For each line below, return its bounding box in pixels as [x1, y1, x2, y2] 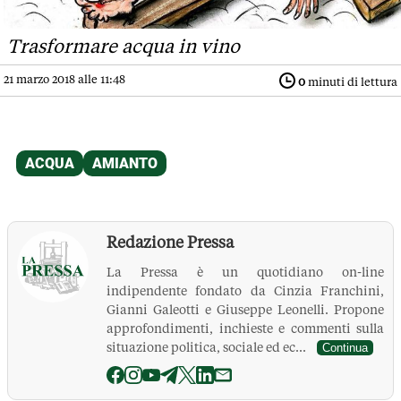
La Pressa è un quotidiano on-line [107, 264, 384, 279]
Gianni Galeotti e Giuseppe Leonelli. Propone [107, 302, 384, 317]
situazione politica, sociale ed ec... [107, 339, 317, 354]
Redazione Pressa [107, 232, 234, 252]
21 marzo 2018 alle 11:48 [4, 72, 125, 86]
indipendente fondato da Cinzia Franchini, [107, 283, 384, 298]
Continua [322, 340, 368, 354]
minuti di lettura [305, 74, 397, 89]
